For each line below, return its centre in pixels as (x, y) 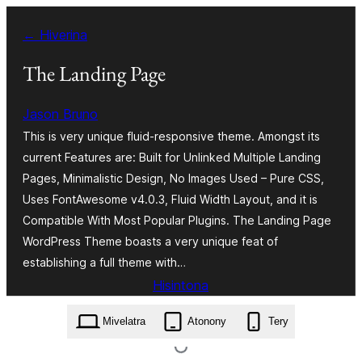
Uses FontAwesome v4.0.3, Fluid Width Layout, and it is (170, 199)
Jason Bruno (60, 114)
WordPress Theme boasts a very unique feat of (150, 241)
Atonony (207, 322)
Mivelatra (124, 322)
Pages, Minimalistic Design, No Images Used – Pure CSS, (173, 178)
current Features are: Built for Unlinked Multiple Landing (172, 157)
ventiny (27, 66)
